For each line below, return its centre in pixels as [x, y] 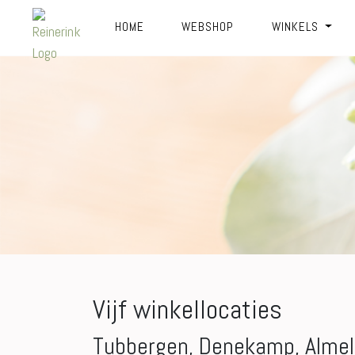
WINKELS [296, 27]
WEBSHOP [208, 27]
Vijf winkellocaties [187, 309]
